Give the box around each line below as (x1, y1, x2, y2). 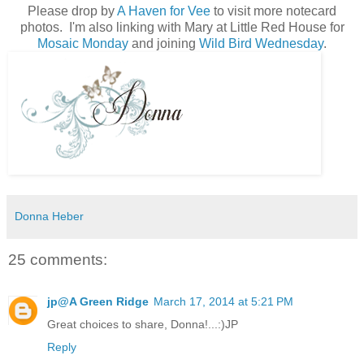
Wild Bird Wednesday (199, 37, 323, 51)
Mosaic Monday (37, 37, 128, 51)
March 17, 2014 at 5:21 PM (154, 294, 293, 308)
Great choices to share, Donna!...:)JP (47, 317, 238, 331)
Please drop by (28, 4, 117, 19)
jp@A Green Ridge (47, 294, 149, 308)
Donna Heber (15, 210, 84, 223)
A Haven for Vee (117, 4, 210, 19)
